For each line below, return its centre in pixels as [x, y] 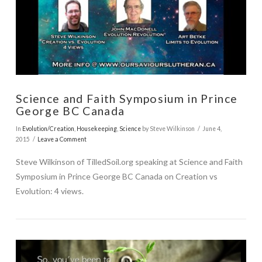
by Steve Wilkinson [168, 128]
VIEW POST [131, 9]
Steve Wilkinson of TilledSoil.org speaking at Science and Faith [129, 162]
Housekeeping [96, 128]
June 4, [212, 128]
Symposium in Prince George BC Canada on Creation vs [116, 177]
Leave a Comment [62, 139]
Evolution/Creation [48, 128]
